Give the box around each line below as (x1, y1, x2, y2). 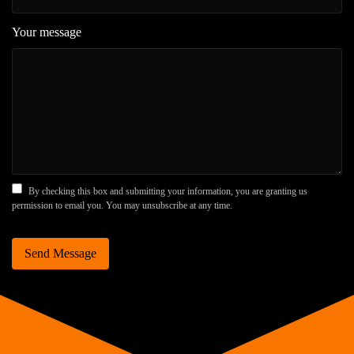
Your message (12, 24, 81, 39)
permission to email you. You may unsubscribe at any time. (12, 199, 232, 211)
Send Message (24, 246, 96, 260)
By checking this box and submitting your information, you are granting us (26, 185, 307, 197)
